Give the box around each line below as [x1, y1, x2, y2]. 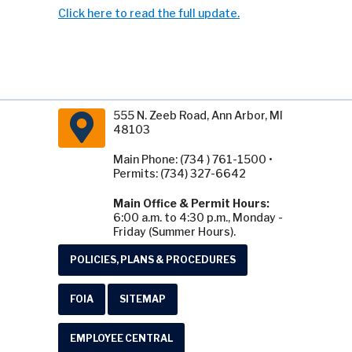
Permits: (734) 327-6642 [113, 167, 246, 180]
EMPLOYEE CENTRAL [70, 332, 173, 344]
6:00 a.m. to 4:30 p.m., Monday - [113, 211, 283, 224]
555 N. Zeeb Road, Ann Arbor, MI [113, 108, 283, 122]
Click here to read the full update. [58, 6, 240, 20]
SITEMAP [119, 293, 166, 305]
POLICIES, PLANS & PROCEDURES [70, 254, 236, 266]
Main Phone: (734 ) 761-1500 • [113, 152, 273, 166]
